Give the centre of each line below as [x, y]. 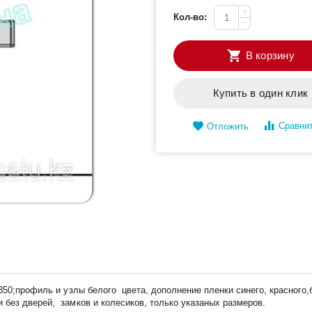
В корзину [270, 55]
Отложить [228, 126]
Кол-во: [190, 17]
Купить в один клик [260, 93]
